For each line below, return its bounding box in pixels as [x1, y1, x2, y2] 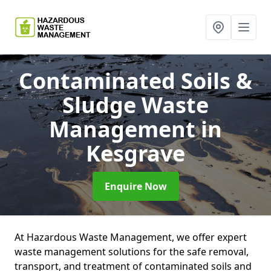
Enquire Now [104, 180, 167, 193]
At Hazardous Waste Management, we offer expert [15, 230, 247, 244]
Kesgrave [86, 139, 185, 168]
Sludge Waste [62, 90, 209, 120]
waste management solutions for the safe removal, [15, 245, 249, 258]
